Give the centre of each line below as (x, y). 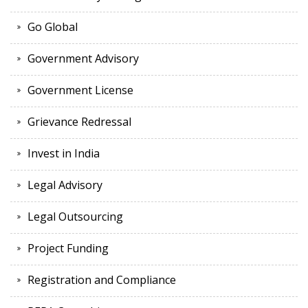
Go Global (53, 27)
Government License (80, 90)
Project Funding (68, 249)
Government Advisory (83, 59)
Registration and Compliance (102, 280)
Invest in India (64, 154)
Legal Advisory (65, 185)
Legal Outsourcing (75, 217)
